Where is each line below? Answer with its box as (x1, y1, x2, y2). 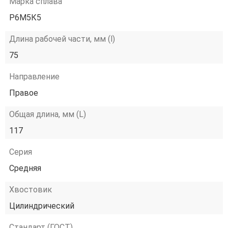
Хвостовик (9, 185, 52, 194)
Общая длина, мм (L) (9, 109, 86, 119)
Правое (9, 88, 38, 98)
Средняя (9, 163, 41, 173)
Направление (9, 72, 60, 81)
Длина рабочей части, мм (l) (9, 34, 115, 44)
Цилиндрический (9, 201, 74, 211)
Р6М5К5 (9, 13, 41, 22)
